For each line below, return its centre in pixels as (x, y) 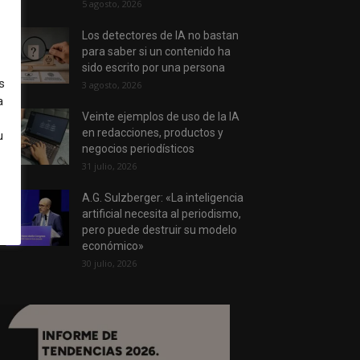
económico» (113, 246)
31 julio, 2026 (109, 166)
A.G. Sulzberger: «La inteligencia (163, 198)
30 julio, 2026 (109, 264)
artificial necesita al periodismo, (162, 214)
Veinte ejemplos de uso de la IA (161, 117)
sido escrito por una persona (153, 68)
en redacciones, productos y (153, 133)
